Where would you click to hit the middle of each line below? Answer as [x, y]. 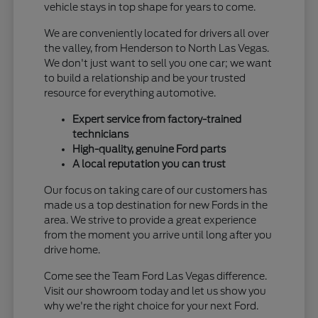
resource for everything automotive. [130, 93]
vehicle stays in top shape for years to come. [150, 7]
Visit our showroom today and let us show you [155, 291]
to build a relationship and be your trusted [145, 78]
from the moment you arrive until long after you [158, 235]
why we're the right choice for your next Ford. [152, 306]
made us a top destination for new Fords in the [156, 205]
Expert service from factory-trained [157, 120]
